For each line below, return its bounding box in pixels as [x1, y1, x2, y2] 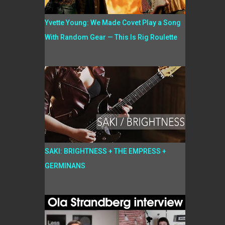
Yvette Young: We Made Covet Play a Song [44, 19, 181, 27]
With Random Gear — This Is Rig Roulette [44, 33, 177, 41]
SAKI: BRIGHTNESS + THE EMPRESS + [44, 147, 166, 155]
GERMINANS [44, 162, 85, 170]
